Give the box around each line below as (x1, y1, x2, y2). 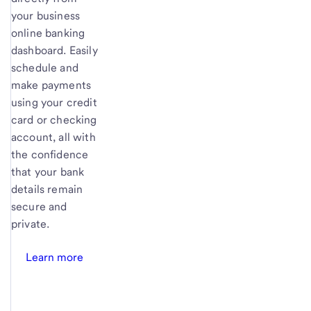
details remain (11, 183, 83, 196)
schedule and (11, 61, 78, 74)
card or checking (11, 113, 97, 126)
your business (11, 9, 81, 22)
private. (11, 217, 50, 230)
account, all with (11, 131, 96, 144)
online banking (11, 26, 85, 40)
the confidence (11, 148, 89, 161)
